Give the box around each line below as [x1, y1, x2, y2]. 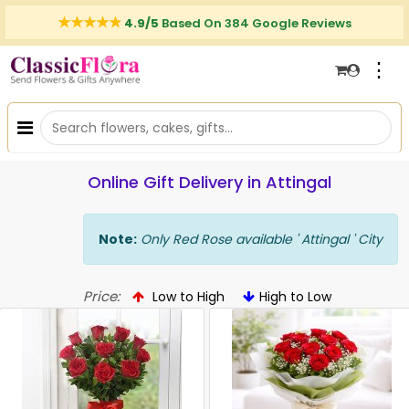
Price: [83, 287, 120, 306]
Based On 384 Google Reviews [162, 15, 351, 32]
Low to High [149, 288, 225, 306]
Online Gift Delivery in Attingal [87, 171, 331, 194]
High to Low [259, 288, 331, 306]
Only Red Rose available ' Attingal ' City [137, 230, 383, 248]
